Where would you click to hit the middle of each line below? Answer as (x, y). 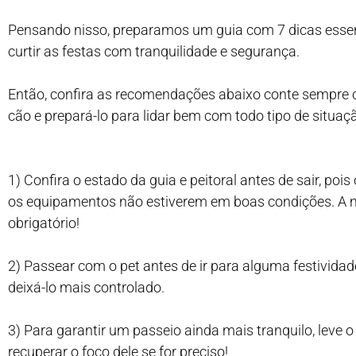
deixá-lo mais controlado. (86, 287)
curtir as (35, 51)
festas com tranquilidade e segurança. (181, 51)
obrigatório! (44, 223)
